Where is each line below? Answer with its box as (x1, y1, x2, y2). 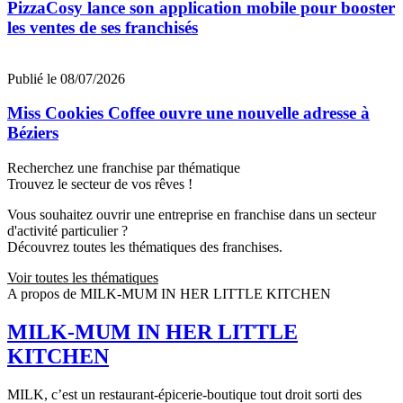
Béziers (7, 123, 58, 143)
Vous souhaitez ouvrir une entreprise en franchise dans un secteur (7, 207, 376, 223)
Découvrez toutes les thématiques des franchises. (7, 239, 282, 255)
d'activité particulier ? (7, 223, 128, 239)
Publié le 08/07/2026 (7, 70, 125, 86)
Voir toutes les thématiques (7, 270, 158, 286)
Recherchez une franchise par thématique (7, 160, 240, 176)
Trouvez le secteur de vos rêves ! (7, 176, 193, 193)
